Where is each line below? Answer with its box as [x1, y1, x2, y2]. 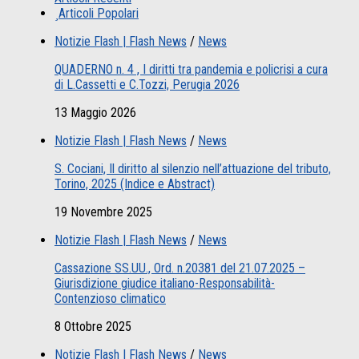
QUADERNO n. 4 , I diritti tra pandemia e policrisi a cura [54, 61, 328, 77]
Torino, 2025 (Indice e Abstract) [54, 175, 215, 192]
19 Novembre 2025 [54, 204, 152, 220]
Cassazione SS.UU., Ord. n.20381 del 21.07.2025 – [54, 260, 305, 276]
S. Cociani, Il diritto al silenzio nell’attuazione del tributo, [54, 160, 331, 176]
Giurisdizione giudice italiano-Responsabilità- [54, 275, 275, 291]
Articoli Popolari [58, 5, 139, 21]
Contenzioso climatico [54, 290, 166, 306]
